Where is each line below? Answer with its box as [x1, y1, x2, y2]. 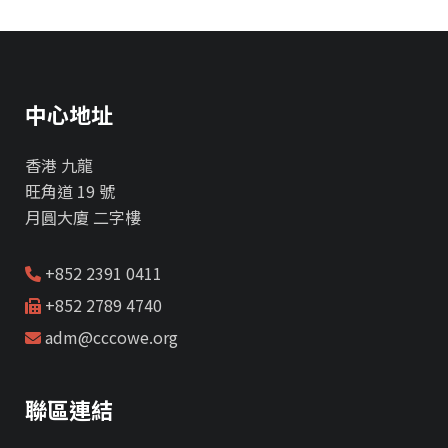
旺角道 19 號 [25, 178, 115, 203]
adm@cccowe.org [41, 324, 178, 349]
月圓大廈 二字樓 [25, 204, 141, 229]
